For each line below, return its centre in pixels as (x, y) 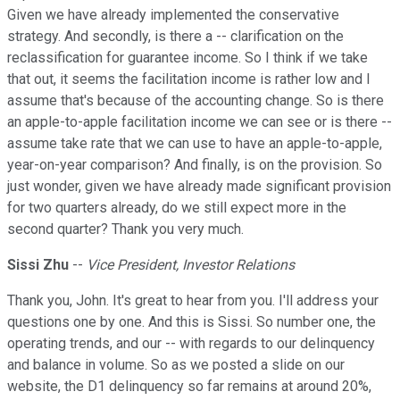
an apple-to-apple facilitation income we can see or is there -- (200, 122)
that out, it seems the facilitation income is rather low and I (189, 79)
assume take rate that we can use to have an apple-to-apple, (195, 144)
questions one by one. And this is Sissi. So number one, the (192, 322)
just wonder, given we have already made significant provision (199, 187)
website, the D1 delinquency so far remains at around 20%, (189, 387)
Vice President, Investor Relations (191, 265)
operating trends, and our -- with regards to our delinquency (191, 344)
